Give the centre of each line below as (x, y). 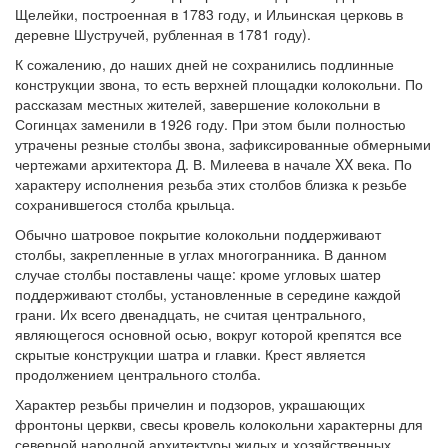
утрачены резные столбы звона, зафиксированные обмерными (223, 144)
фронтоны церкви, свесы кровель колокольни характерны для (219, 424)
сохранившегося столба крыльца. (125, 204)
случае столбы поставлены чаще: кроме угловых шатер (198, 274)
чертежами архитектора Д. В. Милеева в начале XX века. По (213, 164)
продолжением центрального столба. (138, 374)
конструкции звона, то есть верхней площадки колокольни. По (219, 84)
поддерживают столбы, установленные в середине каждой (208, 294)
